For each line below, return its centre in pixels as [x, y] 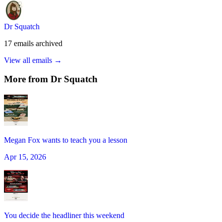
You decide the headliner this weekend [64, 216]
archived [49, 43]
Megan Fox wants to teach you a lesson [66, 140]
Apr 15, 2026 [25, 157]
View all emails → [33, 60]
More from [27, 79]
